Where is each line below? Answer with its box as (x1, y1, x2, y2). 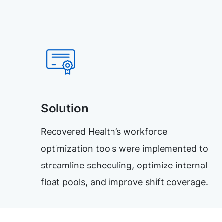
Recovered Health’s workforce (41, 126, 167, 137)
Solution (41, 101, 89, 115)
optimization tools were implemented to (41, 143, 209, 154)
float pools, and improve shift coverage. (41, 176, 209, 187)
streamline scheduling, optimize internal (41, 160, 208, 170)
